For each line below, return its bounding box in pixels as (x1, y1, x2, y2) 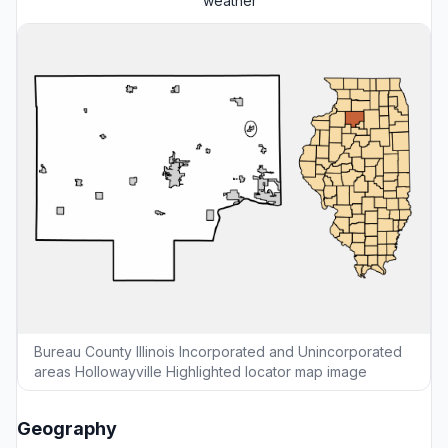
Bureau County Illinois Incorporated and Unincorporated (34, 342, 402, 360)
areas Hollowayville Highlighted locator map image (34, 362, 367, 380)
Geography (17, 417, 117, 439)
